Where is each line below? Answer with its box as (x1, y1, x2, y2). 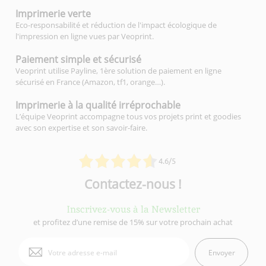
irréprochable (119, 99, 181, 112)
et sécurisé (93, 53, 142, 66)
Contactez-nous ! (84, 176, 182, 193)
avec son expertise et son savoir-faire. (15, 122, 148, 134)
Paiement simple (15, 53, 93, 66)
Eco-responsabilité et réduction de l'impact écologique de (15, 20, 217, 31)
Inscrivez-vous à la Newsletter (66, 203, 200, 216)
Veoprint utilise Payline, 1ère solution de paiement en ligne (15, 65, 222, 77)
